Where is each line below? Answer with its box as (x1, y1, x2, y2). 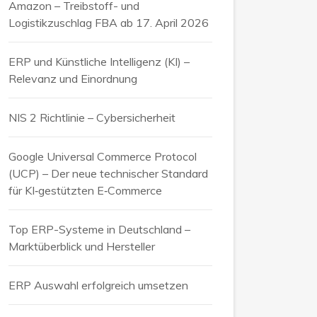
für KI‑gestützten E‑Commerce (8, 183, 162, 197)
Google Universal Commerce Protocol (8, 149, 197, 163)
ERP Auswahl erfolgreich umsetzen (8, 277, 188, 292)
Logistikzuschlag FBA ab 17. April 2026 (8, 15, 209, 30)
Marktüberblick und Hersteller (8, 238, 155, 253)
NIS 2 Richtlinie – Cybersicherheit (8, 110, 175, 125)
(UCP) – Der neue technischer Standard (8, 166, 208, 180)
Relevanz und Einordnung (8, 71, 137, 86)
